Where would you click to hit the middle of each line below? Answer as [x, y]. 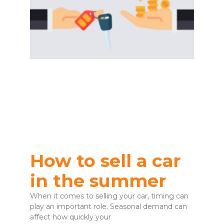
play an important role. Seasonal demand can [108, 207]
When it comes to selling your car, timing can [109, 196]
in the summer [98, 181]
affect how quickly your [70, 217]
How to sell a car [105, 161]
